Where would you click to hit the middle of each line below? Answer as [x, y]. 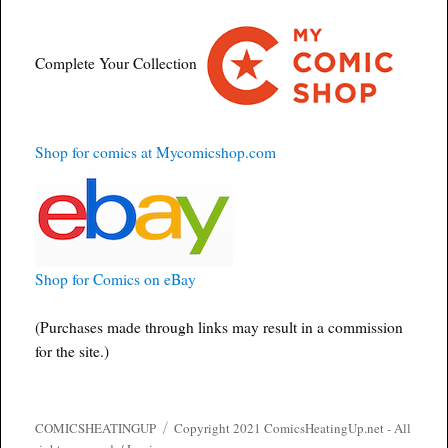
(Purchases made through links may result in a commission [219, 327]
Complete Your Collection [118, 63]
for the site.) [72, 351]
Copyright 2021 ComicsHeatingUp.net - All [291, 427]
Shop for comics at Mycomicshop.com [156, 152]
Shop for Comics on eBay [116, 279]
